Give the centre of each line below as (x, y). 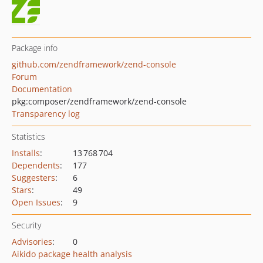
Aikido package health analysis (72, 254)
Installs (26, 153)
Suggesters (33, 178)
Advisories (32, 242)
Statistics (28, 136)
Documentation (42, 89)
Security (26, 225)
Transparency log (46, 114)
